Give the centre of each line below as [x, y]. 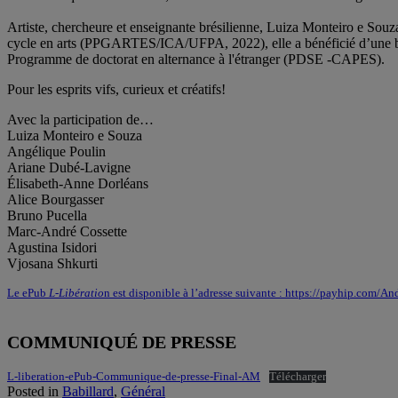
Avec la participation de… [80, 119]
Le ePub [28, 292]
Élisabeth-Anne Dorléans [78, 183]
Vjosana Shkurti [52, 263]
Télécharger [297, 376]
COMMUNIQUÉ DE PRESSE [122, 342]
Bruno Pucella [47, 215]
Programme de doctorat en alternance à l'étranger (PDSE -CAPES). [196, 59]
